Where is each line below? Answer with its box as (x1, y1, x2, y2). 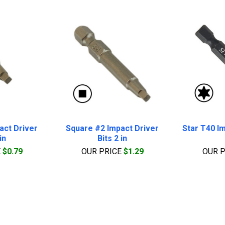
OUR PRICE (81, 146, 124, 156)
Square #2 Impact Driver (66, 123, 159, 133)
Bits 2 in (97, 133, 128, 143)
